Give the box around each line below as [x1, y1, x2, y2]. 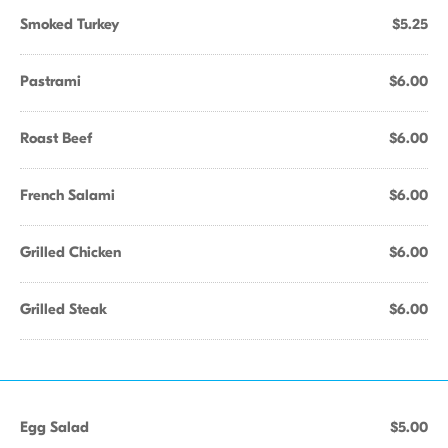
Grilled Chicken [20, 243, 121, 261]
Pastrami [20, 72, 81, 90]
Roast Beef [20, 129, 92, 147]
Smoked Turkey [20, 15, 119, 33]
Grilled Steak [20, 300, 107, 318]
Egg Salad [20, 418, 89, 436]
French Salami [20, 186, 115, 204]
